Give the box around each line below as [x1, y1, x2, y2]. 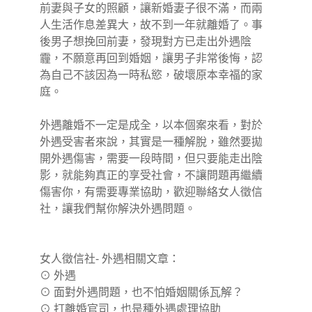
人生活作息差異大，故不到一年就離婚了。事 [40, 19, 263, 31]
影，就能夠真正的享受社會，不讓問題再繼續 [40, 169, 263, 182]
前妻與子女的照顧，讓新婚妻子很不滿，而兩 [40, 2, 263, 15]
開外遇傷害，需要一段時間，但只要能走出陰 [40, 153, 263, 165]
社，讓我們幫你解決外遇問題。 [40, 203, 196, 215]
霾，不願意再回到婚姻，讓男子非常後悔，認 [40, 52, 263, 65]
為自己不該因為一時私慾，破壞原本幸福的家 [40, 69, 263, 81]
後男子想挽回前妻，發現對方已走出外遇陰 [40, 36, 252, 48]
